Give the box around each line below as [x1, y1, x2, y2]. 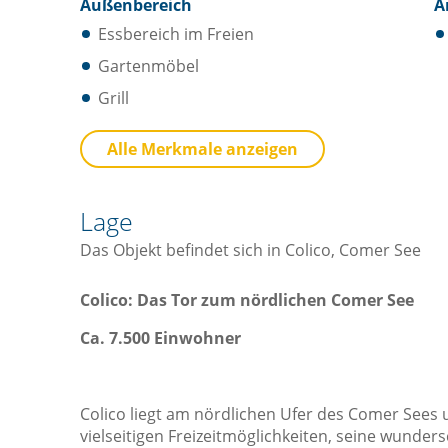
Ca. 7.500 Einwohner [80, 326, 241, 349]
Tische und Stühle [98, 187, 232, 210]
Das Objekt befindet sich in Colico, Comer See [80, 238, 421, 261]
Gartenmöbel [98, 54, 199, 77]
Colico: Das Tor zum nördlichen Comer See [80, 288, 414, 311]
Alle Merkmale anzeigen [107, 137, 298, 160]
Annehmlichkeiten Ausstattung [80, 126, 333, 149]
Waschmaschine [98, 219, 221, 242]
